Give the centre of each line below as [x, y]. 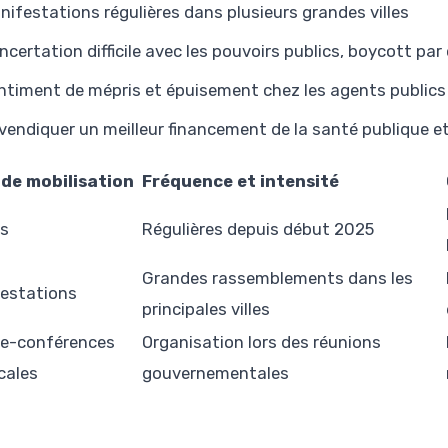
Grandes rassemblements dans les [277, 277]
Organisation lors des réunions [261, 341]
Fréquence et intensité [240, 180]
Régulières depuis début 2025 [258, 228]
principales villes [206, 308]
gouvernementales [215, 372]
